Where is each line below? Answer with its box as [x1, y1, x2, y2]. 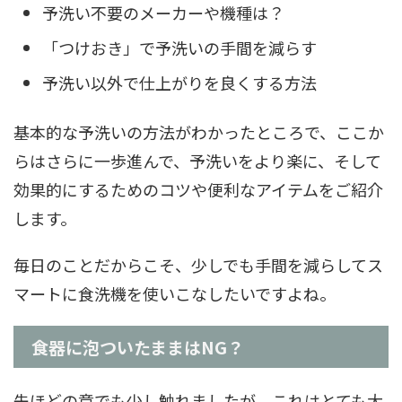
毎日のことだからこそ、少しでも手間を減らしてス [13, 253, 383, 276]
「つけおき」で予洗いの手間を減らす [42, 35, 317, 59]
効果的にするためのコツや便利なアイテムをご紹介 [13, 178, 383, 201]
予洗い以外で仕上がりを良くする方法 [42, 70, 317, 94]
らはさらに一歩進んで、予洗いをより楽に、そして [13, 149, 381, 172]
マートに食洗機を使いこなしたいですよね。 [13, 282, 336, 305]
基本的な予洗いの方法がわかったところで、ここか [13, 120, 384, 144]
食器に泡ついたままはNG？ [31, 335, 244, 359]
